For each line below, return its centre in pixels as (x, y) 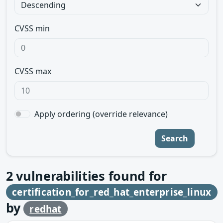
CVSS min (32, 28)
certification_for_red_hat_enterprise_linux (112, 192)
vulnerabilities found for (90, 176)
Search (175, 138)
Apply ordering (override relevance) (101, 114)
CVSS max (33, 71)
